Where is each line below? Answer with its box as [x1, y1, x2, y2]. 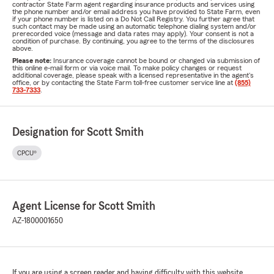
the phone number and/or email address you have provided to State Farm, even [12, 8, 260, 15]
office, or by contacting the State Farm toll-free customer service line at [12, 79, 235, 86]
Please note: [12, 57, 53, 64]
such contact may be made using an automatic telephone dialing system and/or [12, 23, 256, 30]
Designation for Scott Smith [12, 126, 144, 138]
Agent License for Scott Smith [12, 200, 155, 212]
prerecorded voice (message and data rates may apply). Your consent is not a [12, 30, 254, 37]
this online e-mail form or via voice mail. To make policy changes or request [12, 64, 242, 72]
